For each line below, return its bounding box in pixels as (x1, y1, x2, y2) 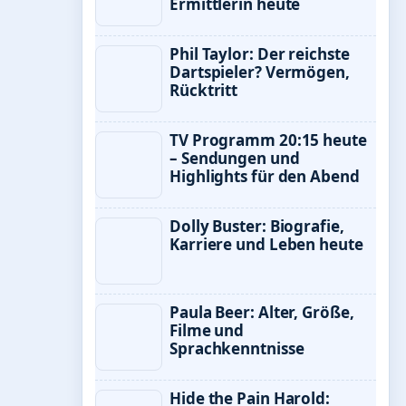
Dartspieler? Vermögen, (169, 62, 350, 82)
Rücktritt (169, 80, 238, 101)
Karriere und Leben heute (169, 234, 363, 255)
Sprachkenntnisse (169, 338, 304, 359)
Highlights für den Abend (169, 166, 360, 187)
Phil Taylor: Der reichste (169, 43, 350, 64)
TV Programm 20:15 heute (169, 130, 367, 150)
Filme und (169, 320, 245, 341)
